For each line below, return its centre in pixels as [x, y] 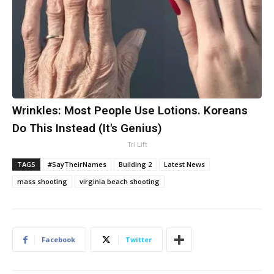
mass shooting [42, 182]
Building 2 [135, 165]
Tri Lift [137, 145]
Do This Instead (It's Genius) [87, 128]
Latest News [184, 165]
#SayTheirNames [77, 165]
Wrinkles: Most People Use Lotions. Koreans [130, 111]
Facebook [58, 240]
